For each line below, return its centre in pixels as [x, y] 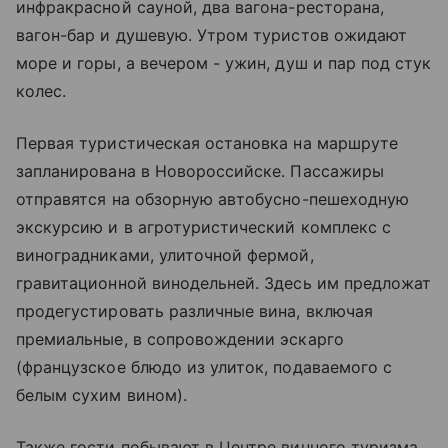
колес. [41, 90]
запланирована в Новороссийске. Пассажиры [200, 170]
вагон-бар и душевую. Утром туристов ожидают [212, 34]
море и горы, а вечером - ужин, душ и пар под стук [224, 62]
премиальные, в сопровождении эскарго [180, 338]
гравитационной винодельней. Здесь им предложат [224, 282]
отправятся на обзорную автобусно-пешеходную [213, 198]
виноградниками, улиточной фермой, [165, 254]
